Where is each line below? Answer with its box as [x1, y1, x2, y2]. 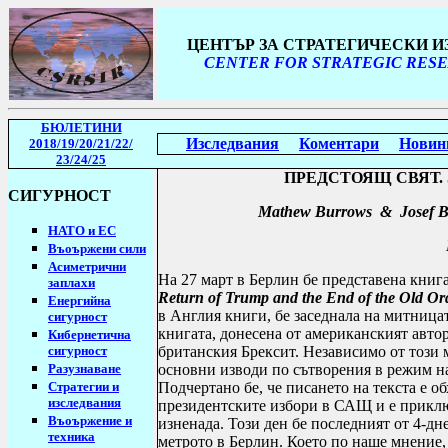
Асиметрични [48, 259, 126, 274]
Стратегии [48, 379, 112, 394]
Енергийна [48, 293, 111, 308]
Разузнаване [48, 361, 121, 376]
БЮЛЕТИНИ [40, 120, 122, 135]
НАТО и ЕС [48, 223, 116, 238]
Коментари [299, 135, 379, 152]
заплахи [48, 275, 95, 290]
